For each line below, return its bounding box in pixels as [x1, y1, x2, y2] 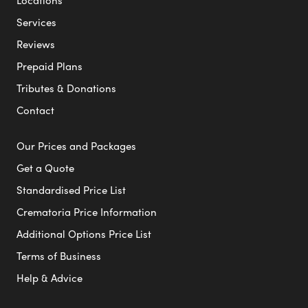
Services [16, 14, 56, 30]
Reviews [16, 36, 55, 52]
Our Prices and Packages [16, 138, 136, 154]
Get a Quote [16, 160, 74, 176]
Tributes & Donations [16, 80, 116, 96]
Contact [16, 102, 54, 118]
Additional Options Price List [16, 226, 151, 242]
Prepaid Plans [16, 58, 82, 74]
